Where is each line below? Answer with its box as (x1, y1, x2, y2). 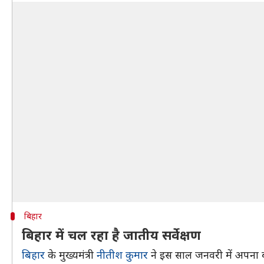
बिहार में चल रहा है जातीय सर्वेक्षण (22, 226, 201, 243)
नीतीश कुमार (97, 247, 148, 262)
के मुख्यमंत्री (45, 247, 97, 262)
